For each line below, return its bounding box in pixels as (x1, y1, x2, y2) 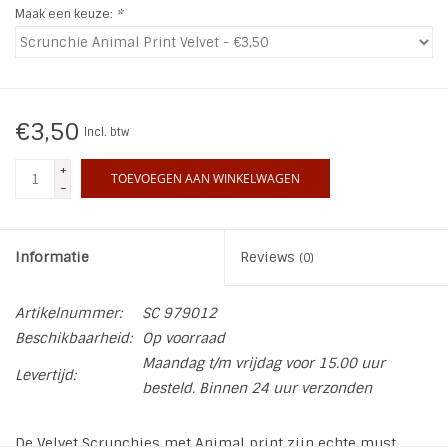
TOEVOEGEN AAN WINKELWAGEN (111, 170, 300, 188)
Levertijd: (15, 366, 76, 385)
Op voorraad (142, 329, 225, 348)
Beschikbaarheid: (15, 329, 132, 348)
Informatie (15, 248, 89, 267)
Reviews (240, 248, 299, 267)
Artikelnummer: (15, 304, 122, 323)
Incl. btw (84, 125, 129, 140)
